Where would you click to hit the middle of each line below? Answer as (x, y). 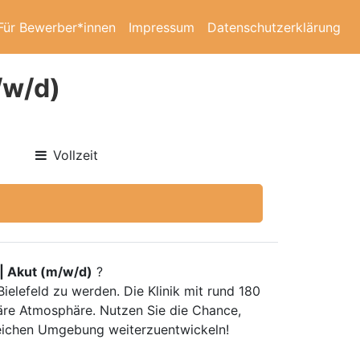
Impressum (162, 27)
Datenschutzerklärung (274, 27)
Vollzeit (76, 155)
